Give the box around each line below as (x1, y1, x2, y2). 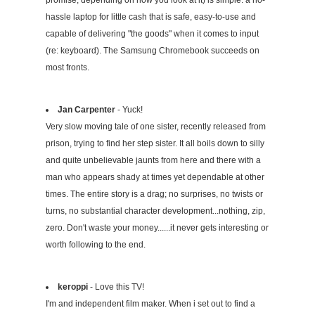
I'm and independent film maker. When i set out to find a (46, 298, 255, 309)
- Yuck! (115, 104, 143, 115)
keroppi (58, 281, 88, 292)
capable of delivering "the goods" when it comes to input (46, 28, 259, 39)
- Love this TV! (88, 281, 144, 292)
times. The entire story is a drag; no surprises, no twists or (46, 188, 263, 199)
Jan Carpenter (58, 104, 115, 115)
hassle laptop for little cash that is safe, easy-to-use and (46, 11, 256, 22)
